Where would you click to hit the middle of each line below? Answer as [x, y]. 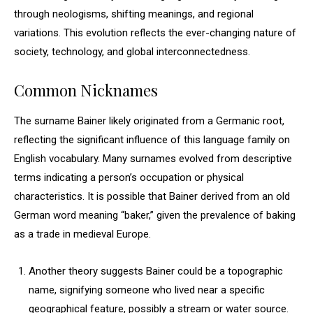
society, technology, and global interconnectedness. [132, 52]
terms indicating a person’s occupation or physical [129, 177]
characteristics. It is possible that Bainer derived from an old [152, 196]
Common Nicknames [86, 90]
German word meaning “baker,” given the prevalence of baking [155, 215]
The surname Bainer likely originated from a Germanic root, [149, 121]
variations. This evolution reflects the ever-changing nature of [155, 33]
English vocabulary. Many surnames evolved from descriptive [153, 159]
